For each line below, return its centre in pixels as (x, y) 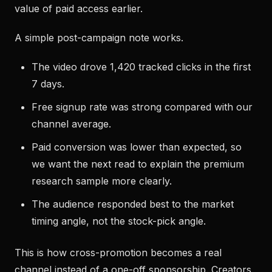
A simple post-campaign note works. (99, 38)
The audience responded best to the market (133, 204)
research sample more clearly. (102, 181)
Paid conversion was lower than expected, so (137, 147)
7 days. (48, 84)
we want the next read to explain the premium (138, 164)
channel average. (71, 124)
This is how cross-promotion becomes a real (118, 253)
